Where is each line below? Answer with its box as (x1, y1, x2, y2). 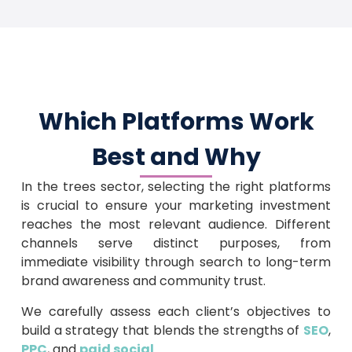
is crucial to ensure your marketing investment (20, 196, 332, 215)
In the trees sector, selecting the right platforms (20, 178, 332, 196)
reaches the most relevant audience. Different (20, 215, 332, 234)
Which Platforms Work (38, 105, 314, 139)
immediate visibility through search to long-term (20, 253, 332, 272)
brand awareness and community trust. (20, 272, 266, 291)
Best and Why (91, 141, 261, 174)
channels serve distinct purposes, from (20, 234, 332, 253)
